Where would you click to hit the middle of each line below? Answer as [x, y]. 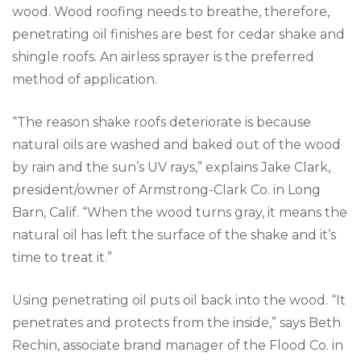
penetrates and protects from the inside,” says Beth [176, 322]
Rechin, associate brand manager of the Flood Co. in [178, 345]
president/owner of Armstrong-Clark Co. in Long [166, 189]
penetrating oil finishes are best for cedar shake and [178, 34]
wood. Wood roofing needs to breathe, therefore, [171, 11]
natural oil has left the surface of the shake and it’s [174, 234]
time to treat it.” [62, 257]
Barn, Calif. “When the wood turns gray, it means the [180, 212]
